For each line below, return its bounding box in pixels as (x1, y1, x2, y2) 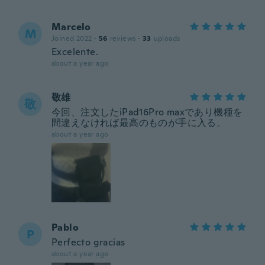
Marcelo (51, 21, 91, 33)
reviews (109, 34, 136, 43)
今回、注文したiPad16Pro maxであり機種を (51, 106, 243, 118)
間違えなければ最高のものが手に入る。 (51, 117, 227, 129)
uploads (153, 34, 180, 43)
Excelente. (51, 46, 98, 58)
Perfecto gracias (51, 236, 125, 248)
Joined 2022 (51, 34, 92, 43)
